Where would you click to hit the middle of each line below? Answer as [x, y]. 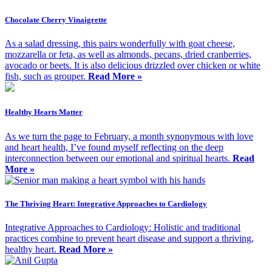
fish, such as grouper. [46, 76]
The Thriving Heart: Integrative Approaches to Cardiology [106, 203]
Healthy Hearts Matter [44, 112]
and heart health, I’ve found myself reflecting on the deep [114, 147]
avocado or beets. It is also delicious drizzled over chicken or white [133, 66]
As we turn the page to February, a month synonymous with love [129, 136]
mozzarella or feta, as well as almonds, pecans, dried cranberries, [128, 55]
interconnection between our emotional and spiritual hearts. [119, 158]
